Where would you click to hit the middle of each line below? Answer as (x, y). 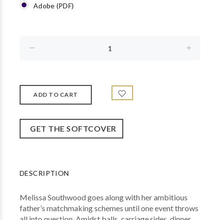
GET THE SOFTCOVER (71, 128)
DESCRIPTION (44, 173)
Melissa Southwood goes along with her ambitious (104, 197)
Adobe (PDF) (54, 6)
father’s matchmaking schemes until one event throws (109, 208)
